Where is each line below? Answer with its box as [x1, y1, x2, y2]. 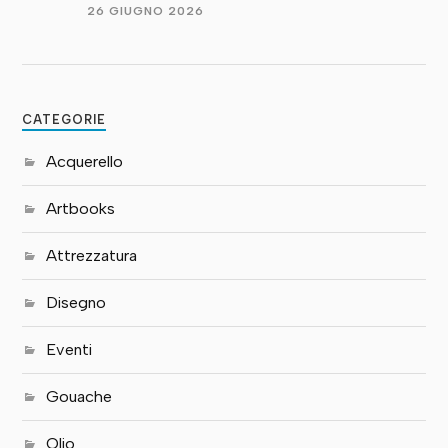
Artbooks [46, 199, 116, 219]
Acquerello [46, 152, 124, 172]
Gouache [46, 387, 113, 407]
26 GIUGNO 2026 [87, 2, 205, 18]
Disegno [46, 293, 107, 313]
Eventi [46, 340, 93, 360]
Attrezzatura [46, 246, 138, 266]
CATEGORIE [22, 112, 107, 128]
